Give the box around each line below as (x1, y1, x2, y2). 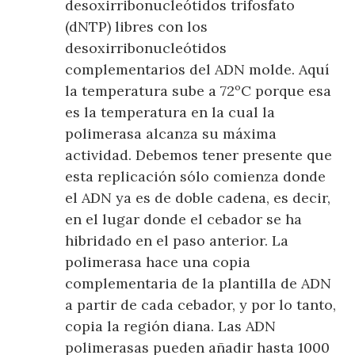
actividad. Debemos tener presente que (65, 145, 333, 164)
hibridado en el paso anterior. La (65, 231, 289, 250)
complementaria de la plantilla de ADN (65, 273, 332, 292)
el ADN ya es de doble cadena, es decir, (65, 188, 331, 207)
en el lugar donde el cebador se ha (65, 209, 303, 228)
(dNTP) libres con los (65, 17, 208, 36)
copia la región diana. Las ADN (65, 316, 277, 335)
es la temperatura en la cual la (65, 102, 276, 121)
